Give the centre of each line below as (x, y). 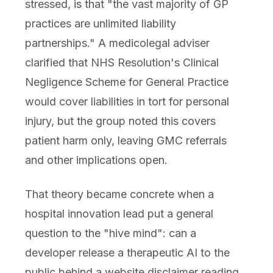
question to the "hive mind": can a (110, 233)
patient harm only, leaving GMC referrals (126, 140)
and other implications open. (96, 160)
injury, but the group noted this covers (120, 121)
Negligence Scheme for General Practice (126, 82)
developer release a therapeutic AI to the (127, 252)
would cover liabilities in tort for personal (127, 101)
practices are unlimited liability (100, 23)
